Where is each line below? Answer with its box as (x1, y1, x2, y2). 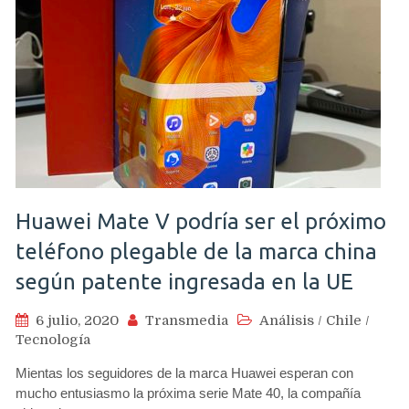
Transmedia (145, 312, 228, 329)
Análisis (259, 312, 314, 329)
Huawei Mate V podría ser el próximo (16, 209, 386, 234)
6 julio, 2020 (36, 312, 119, 329)
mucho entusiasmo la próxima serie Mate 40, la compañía (16, 385, 361, 401)
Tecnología (16, 331, 90, 348)
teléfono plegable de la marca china (16, 239, 377, 264)
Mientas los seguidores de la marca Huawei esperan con (16, 365, 353, 381)
